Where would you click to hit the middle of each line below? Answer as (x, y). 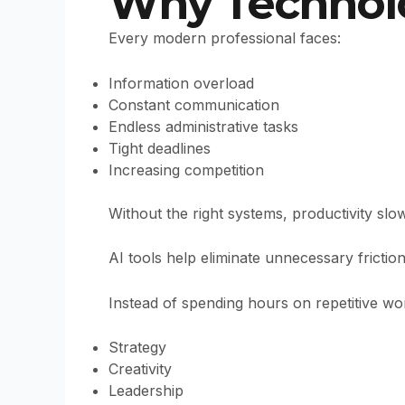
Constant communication (194, 104)
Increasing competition (186, 170)
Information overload (181, 83)
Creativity (140, 369)
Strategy (137, 348)
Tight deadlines (160, 148)
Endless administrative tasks (203, 126)
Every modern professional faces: (225, 38)
